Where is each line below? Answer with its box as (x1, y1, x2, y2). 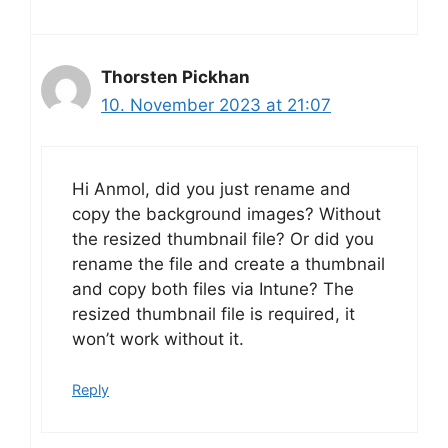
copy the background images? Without (72, 203, 381, 224)
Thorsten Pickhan (101, 67, 250, 88)
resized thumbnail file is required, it (72, 303, 355, 324)
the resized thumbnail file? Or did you (72, 228, 374, 249)
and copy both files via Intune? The (72, 278, 354, 299)
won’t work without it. (72, 328, 244, 349)
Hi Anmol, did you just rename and (72, 178, 351, 199)
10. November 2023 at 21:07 (101, 95, 331, 116)
